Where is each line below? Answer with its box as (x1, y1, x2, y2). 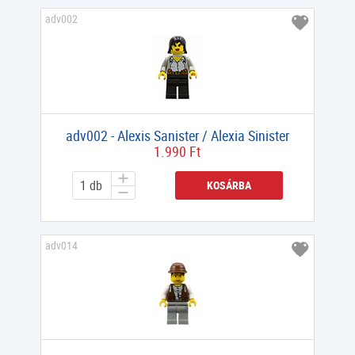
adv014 (44, 237, 78, 253)
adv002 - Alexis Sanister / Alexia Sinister (65, 125, 289, 145)
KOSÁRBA (206, 177, 251, 193)
